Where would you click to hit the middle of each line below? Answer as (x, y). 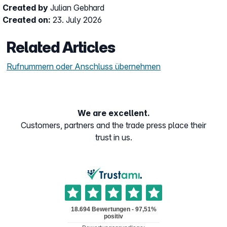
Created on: (28, 20)
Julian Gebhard (77, 8)
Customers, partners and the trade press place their (113, 125)
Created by (26, 8)
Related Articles (61, 47)
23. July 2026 (77, 20)
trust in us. (113, 137)
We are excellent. (113, 113)
